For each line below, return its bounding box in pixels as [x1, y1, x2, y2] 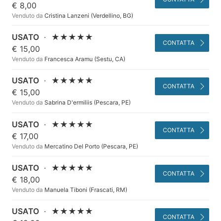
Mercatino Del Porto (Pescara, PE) [43, 142, 138, 150]
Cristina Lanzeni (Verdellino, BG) [43, 11, 133, 19]
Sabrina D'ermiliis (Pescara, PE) [43, 99, 131, 107]
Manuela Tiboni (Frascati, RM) [43, 185, 127, 193]
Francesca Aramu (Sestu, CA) [43, 55, 125, 63]
